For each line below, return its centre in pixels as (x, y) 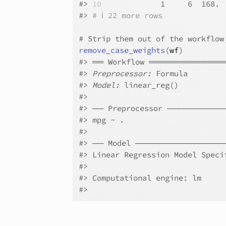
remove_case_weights (122, 50)
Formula (170, 73)
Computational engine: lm (147, 178)
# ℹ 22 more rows (128, 15)
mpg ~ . (106, 120)
